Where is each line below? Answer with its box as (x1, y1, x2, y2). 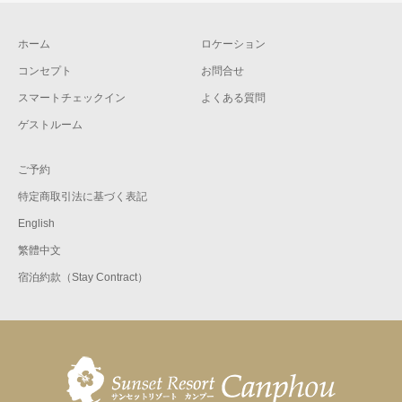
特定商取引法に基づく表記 (18, 189, 147, 203)
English (18, 216, 55, 230)
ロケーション (201, 37, 266, 50)
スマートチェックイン (18, 91, 126, 104)
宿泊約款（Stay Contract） (18, 270, 148, 284)
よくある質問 (201, 91, 266, 104)
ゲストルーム (18, 118, 83, 131)
